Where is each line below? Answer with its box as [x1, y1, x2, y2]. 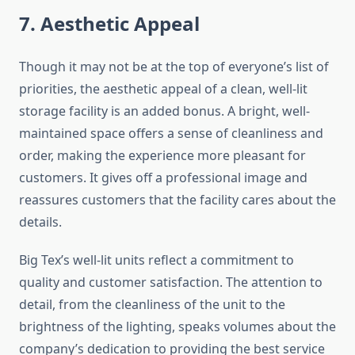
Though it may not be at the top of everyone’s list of [19, 58, 329, 76]
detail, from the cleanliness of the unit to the [19, 296, 285, 314]
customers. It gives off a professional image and [19, 169, 307, 187]
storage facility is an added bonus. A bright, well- [19, 102, 310, 120]
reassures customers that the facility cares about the [19, 191, 336, 209]
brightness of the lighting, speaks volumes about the [19, 318, 336, 336]
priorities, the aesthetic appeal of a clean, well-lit [19, 80, 307, 98]
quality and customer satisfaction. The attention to [19, 273, 323, 292]
